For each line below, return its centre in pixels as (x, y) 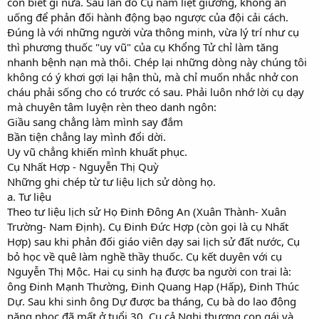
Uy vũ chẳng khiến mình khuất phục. (97, 151)
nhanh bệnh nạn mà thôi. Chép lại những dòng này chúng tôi (157, 62)
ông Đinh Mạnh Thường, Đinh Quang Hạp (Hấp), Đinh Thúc (153, 286)
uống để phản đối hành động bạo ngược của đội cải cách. (148, 17)
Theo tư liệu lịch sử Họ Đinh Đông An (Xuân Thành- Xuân (147, 211)
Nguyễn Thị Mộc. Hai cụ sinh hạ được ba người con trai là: (149, 271)
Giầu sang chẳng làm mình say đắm (95, 121)
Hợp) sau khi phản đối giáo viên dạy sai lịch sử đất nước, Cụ (153, 241)
